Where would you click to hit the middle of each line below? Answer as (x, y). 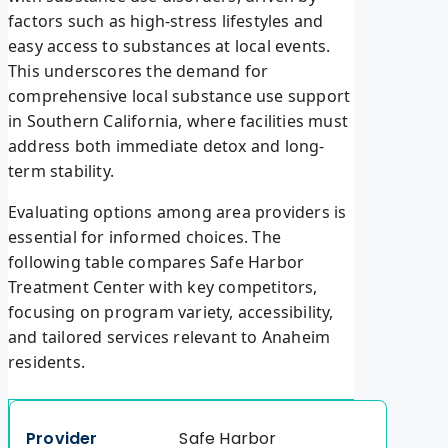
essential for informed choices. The (144, 237)
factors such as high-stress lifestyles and (166, 21)
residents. (46, 362)
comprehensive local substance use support (179, 96)
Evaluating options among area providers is (177, 212)
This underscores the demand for (138, 71)
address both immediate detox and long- (166, 146)
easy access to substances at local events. (169, 46)
